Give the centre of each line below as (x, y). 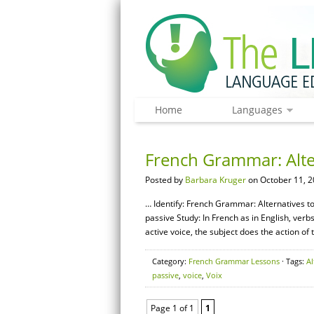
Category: (170, 261)
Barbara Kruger (216, 180)
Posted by (165, 180)
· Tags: (293, 261)
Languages (257, 110)
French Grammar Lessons (234, 261)
